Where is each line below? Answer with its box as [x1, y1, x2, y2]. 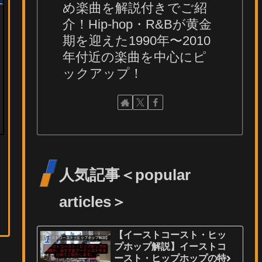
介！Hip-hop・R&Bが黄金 [63, 17, 212, 32]
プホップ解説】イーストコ [114, 242, 227, 252]
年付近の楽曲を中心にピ [63, 50, 207, 65]
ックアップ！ [63, 66, 143, 81]
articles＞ [59, 194, 127, 211]
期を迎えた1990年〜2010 [63, 33, 211, 49]
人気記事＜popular [59, 167, 191, 184]
